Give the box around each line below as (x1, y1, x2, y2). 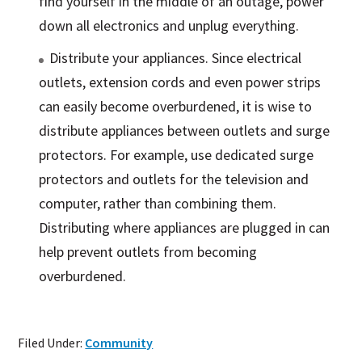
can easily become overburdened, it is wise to (39, 97, 313, 116)
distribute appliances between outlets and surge (39, 121, 330, 141)
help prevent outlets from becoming (39, 242, 258, 262)
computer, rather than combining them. (39, 194, 277, 213)
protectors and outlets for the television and (39, 170, 309, 189)
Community (85, 335, 154, 351)
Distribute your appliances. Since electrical (49, 48, 302, 68)
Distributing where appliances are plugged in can (39, 218, 330, 238)
